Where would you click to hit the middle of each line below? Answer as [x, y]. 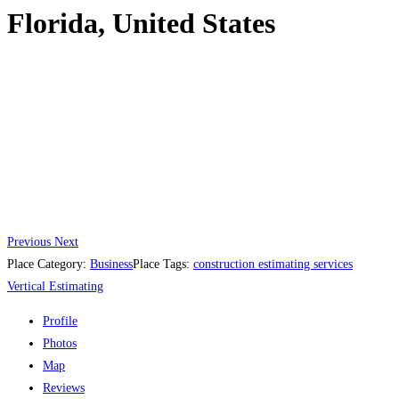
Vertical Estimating [55, 286]
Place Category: [49, 264]
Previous [29, 241]
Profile [60, 321]
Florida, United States [141, 24]
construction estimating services [273, 264]
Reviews [64, 387]
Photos [60, 343]
